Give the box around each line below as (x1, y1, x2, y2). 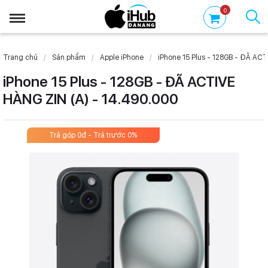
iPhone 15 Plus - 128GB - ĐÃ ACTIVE (3, 73, 235, 90)
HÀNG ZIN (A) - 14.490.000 (3, 90, 178, 108)
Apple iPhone (100, 53, 144, 62)
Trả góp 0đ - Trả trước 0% (49, 131, 138, 139)
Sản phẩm (52, 53, 86, 62)
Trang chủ (3, 53, 38, 62)
